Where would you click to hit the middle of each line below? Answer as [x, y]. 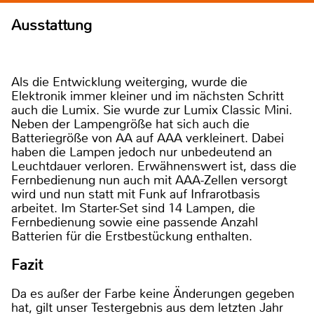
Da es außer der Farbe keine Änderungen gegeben [153, 293]
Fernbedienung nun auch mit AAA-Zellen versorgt [149, 180]
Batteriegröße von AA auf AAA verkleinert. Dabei [148, 138]
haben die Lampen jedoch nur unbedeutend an [142, 152]
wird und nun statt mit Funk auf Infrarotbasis [136, 194]
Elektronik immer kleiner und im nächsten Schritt [148, 96]
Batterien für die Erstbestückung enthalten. [132, 236]
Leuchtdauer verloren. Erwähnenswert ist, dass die [154, 166]
